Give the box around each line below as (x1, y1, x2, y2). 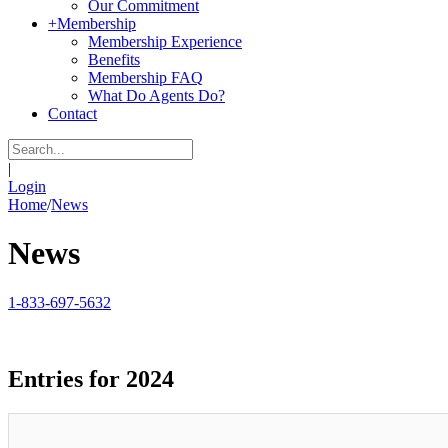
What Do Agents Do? (88, 87, 225, 104)
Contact (48, 105, 97, 122)
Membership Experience (88, 33, 242, 50)
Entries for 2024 (8, 365, 174, 392)
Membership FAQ (88, 69, 203, 86)
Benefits (88, 51, 140, 68)
